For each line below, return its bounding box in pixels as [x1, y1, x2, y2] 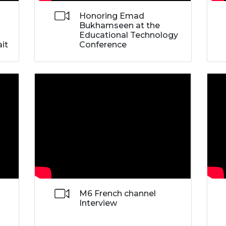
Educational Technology [79, 30, 178, 40]
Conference [79, 39, 127, 49]
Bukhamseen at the [79, 20, 160, 30]
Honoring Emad [79, 11, 144, 21]
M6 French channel [79, 189, 156, 199]
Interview [79, 198, 117, 208]
